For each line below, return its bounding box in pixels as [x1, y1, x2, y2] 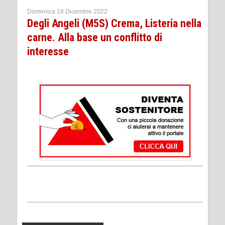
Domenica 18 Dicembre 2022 [27, 8, 107, 16]
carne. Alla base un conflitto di [27, 31, 162, 44]
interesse [27, 45, 69, 58]
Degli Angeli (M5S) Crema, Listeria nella [27, 17, 201, 30]
